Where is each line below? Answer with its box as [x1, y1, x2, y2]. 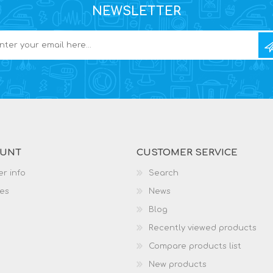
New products [149, 260, 207, 269]
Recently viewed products [149, 223, 257, 232]
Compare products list [149, 241, 241, 250]
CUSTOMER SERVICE [136, 147, 238, 158]
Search [149, 168, 179, 177]
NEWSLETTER [92, 4, 181, 18]
